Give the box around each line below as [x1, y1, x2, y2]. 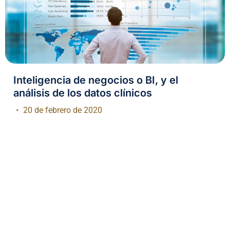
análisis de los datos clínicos [13, 87, 152, 100]
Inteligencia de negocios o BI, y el [13, 74, 178, 87]
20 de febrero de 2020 [21, 105, 102, 116]
